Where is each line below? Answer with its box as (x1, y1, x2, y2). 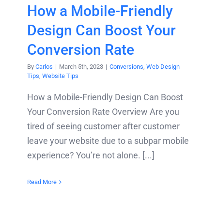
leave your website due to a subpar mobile (27, 136, 189, 146)
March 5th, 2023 (59, 63, 103, 71)
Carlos (35, 63, 53, 71)
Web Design (146, 63, 180, 71)
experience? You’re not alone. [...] (27, 150, 155, 161)
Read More (27, 178, 57, 186)
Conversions (109, 63, 143, 71)
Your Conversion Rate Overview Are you (27, 107, 179, 117)
